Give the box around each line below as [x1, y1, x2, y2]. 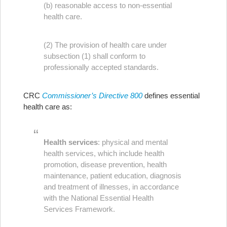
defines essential [142, 91, 200, 100]
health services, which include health [44, 149, 164, 158]
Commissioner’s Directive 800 [42, 91, 142, 100]
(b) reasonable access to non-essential [44, 1, 172, 10]
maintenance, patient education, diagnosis [44, 171, 181, 180]
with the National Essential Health [44, 194, 154, 202]
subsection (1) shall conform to [44, 52, 145, 60]
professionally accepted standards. [44, 63, 159, 71]
